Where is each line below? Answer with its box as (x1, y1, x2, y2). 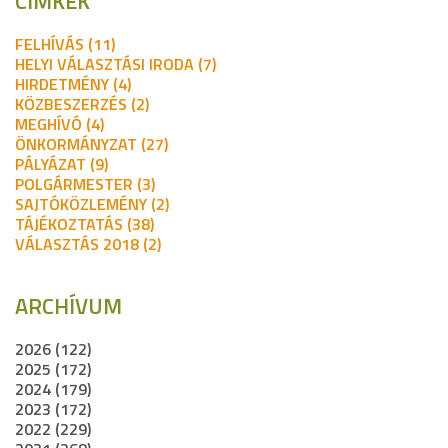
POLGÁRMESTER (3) (15, 172, 155, 197)
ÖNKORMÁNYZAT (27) (15, 132, 168, 157)
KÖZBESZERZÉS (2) (15, 92, 149, 117)
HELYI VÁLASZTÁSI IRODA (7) (15, 52, 216, 77)
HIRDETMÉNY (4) (15, 72, 131, 97)
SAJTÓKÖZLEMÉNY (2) (15, 192, 169, 217)
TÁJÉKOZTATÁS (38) (15, 212, 154, 237)
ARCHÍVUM (15, 289, 122, 324)
